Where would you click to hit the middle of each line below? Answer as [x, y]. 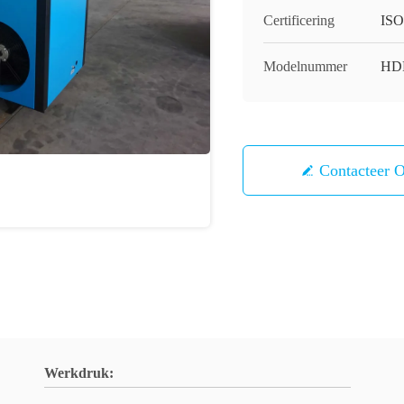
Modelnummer [305, 66]
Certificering [299, 20]
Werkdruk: [79, 373]
